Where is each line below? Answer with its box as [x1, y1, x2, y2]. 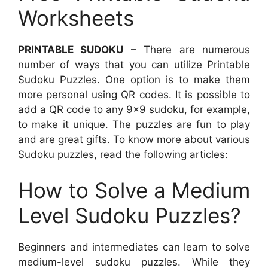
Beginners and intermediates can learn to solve [18, 240, 250, 253]
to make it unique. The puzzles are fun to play [18, 118, 250, 131]
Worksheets [18, 5, 134, 31]
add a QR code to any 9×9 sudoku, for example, [18, 103, 250, 116]
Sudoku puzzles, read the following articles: [18, 148, 228, 161]
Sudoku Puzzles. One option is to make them [18, 74, 250, 86]
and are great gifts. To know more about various [18, 133, 250, 146]
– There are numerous [123, 44, 251, 56]
